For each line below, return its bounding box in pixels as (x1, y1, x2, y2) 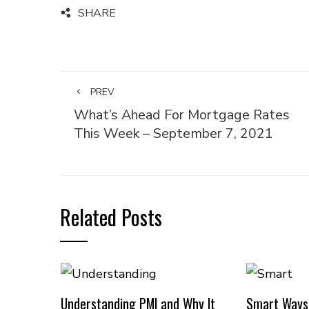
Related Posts (60, 201, 162, 232)
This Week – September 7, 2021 (74, 124, 273, 143)
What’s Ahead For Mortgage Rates (74, 106, 290, 124)
